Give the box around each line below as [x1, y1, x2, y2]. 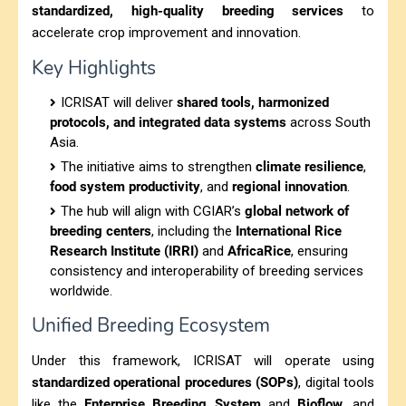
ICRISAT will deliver [61, 93, 177, 111]
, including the [151, 222, 236, 239]
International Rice [236, 222, 342, 239]
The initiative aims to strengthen [61, 158, 256, 175]
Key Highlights [32, 54, 156, 81]
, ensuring [291, 242, 348, 259]
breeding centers [50, 222, 151, 239]
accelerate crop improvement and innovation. [32, 24, 301, 41]
